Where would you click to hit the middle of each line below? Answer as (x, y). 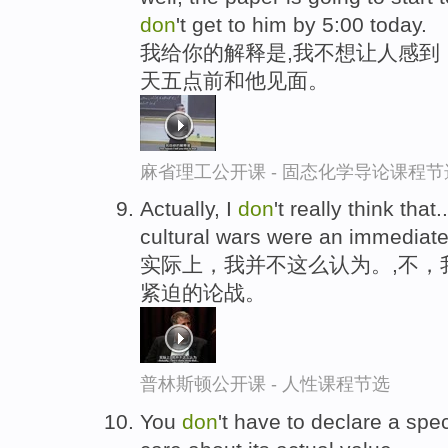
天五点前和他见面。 (234, 80)
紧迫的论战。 (203, 293)
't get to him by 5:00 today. (301, 24)
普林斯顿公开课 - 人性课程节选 (265, 384)
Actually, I (189, 209)
